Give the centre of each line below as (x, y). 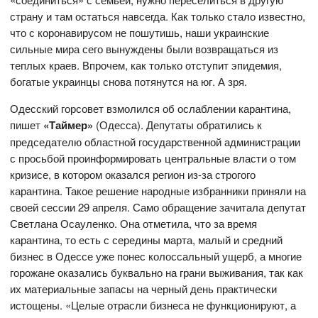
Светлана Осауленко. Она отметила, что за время (134, 223)
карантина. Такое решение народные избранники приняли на (158, 190)
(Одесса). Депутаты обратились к (178, 124)
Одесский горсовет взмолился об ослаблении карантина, (151, 108)
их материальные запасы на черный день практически (144, 288)
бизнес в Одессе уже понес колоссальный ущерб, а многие (156, 256)
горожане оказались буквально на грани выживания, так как (157, 272)
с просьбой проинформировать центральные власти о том (153, 158)
